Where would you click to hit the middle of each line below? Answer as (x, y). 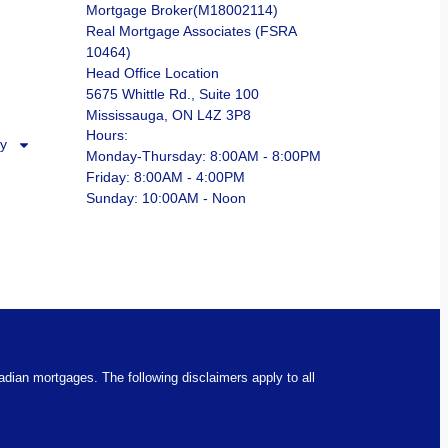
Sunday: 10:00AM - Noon (165, 197)
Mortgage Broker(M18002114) (181, 10)
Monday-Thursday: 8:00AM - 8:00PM (203, 155)
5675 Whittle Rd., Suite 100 (172, 94)
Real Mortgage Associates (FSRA (190, 31)
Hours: (106, 134)
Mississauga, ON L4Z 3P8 (168, 115)
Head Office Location (152, 73)
